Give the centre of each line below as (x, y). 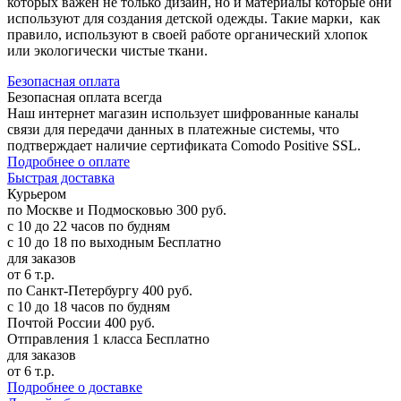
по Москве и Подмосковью (90, 210)
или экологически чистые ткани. (107, 51)
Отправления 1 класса (75, 339)
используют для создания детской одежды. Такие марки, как (194, 18)
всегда (143, 97)
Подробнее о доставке (75, 387)
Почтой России (54, 323)
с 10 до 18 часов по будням (89, 307)
